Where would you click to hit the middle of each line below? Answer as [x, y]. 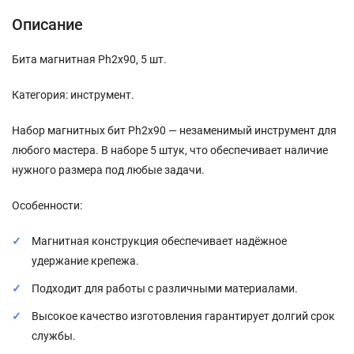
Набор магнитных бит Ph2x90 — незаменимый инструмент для [174, 130]
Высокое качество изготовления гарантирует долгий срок [183, 316]
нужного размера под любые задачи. [108, 170]
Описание [47, 24]
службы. [54, 336]
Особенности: [47, 205]
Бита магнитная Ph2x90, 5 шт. [89, 59]
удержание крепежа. [85, 261]
